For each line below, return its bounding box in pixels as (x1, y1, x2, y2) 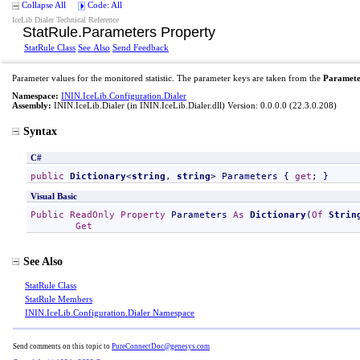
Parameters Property (82, 24, 215, 40)
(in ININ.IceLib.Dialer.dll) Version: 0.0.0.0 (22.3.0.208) (125, 100, 337, 110)
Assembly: (12, 100, 51, 110)
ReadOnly (70, 209, 115, 220)
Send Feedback (112, 43, 169, 52)
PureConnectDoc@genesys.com (112, 342, 210, 350)
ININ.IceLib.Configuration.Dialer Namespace (25, 308, 194, 317)
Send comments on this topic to (13, 342, 112, 350)
